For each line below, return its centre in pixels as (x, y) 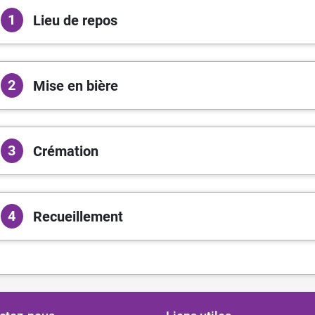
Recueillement (78, 216)
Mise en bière (75, 85)
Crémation (65, 151)
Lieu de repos (75, 20)
